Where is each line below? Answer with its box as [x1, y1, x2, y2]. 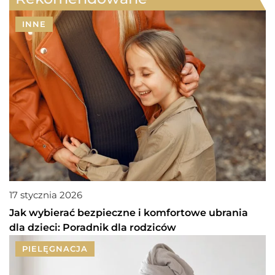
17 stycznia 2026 [9, 189, 82, 201]
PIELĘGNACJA [22, 244, 88, 254]
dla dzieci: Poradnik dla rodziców [9, 222, 176, 234]
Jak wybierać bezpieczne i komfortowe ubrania [9, 207, 248, 219]
